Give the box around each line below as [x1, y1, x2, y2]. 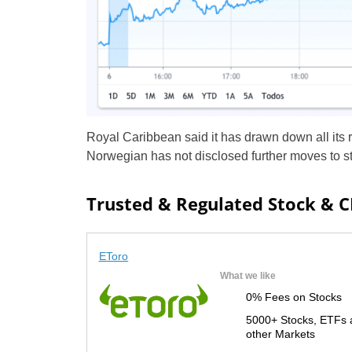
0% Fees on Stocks [245, 290, 342, 303]
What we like [219, 269, 276, 281]
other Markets [245, 327, 315, 340]
